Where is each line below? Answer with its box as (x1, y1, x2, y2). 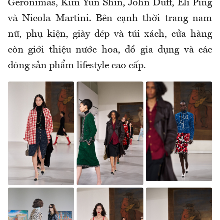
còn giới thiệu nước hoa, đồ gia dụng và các (8, 45, 212, 55)
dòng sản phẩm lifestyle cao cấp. (8, 60, 146, 71)
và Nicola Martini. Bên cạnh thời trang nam (8, 13, 212, 24)
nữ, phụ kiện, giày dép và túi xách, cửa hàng (8, 29, 212, 39)
